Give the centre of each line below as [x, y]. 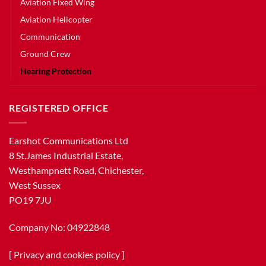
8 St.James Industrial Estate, [66, 155]
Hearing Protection [56, 71]
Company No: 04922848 [59, 227]
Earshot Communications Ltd [69, 140]
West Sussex [35, 185]
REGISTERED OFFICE [59, 108]
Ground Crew [45, 54]
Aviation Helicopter [56, 20]
